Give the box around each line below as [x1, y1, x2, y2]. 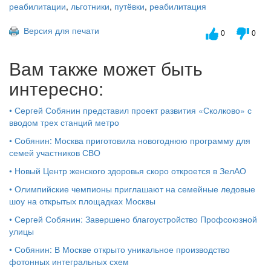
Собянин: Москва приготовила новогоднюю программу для [15, 134, 250, 146]
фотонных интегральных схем [9, 255, 129, 267]
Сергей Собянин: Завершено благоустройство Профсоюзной [15, 212, 257, 225]
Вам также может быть [9, 54, 203, 81]
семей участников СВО [9, 146, 100, 158]
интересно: [9, 74, 103, 101]
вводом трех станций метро [9, 116, 119, 128]
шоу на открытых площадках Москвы [9, 194, 155, 207]
